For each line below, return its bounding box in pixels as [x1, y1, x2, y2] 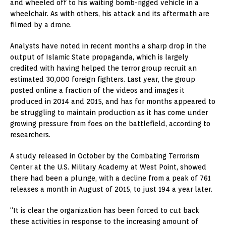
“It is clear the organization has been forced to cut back [10, 206, 199, 215]
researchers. [10, 131, 50, 139]
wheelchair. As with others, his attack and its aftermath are [10, 10, 209, 18]
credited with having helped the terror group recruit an [10, 64, 197, 73]
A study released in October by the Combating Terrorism [10, 152, 199, 160]
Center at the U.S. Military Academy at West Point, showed [10, 163, 206, 172]
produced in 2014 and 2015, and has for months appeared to [10, 97, 215, 106]
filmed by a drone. [10, 21, 72, 29]
